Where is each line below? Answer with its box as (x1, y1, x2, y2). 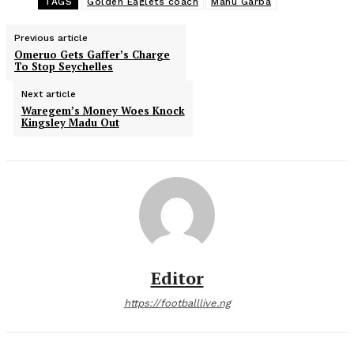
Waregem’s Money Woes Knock (21, 104, 185, 119)
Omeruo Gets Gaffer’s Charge (14, 47, 170, 62)
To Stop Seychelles (14, 59, 113, 74)
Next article (21, 88, 76, 100)
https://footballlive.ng (123, 297, 231, 310)
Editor (150, 266, 204, 290)
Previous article (14, 32, 88, 44)
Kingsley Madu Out (21, 115, 119, 130)
